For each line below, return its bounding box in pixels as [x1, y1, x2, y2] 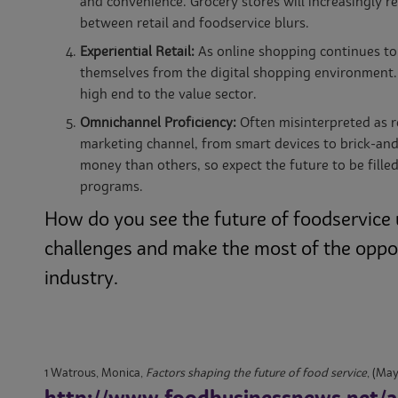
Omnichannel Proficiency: [80, 116, 236, 131]
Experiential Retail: [80, 45, 195, 60]
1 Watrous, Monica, [44, 367, 146, 379]
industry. [44, 269, 118, 289]
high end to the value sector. [80, 88, 257, 102]
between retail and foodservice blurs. [80, 17, 309, 31]
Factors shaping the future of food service [146, 367, 367, 379]
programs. [80, 180, 143, 195]
